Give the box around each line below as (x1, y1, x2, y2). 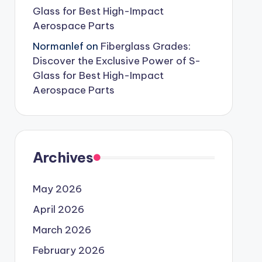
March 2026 (32, 223, 91, 236)
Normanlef (32, 40, 84, 53)
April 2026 (32, 203, 84, 216)
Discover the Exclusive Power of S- (32, 54, 201, 67)
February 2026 (32, 244, 105, 257)
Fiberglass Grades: (100, 40, 191, 53)
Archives (32, 149, 94, 166)
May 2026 (32, 182, 82, 195)
